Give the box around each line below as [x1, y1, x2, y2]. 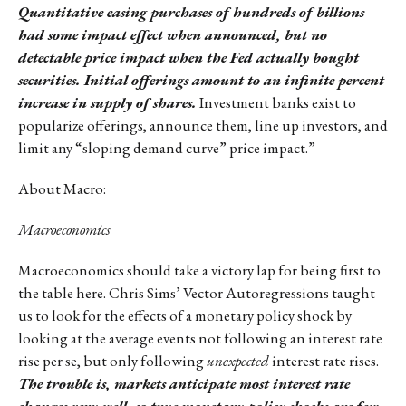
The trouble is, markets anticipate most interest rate [18, 372, 350, 393]
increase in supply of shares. [18, 92, 197, 112]
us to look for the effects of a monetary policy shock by [18, 304, 352, 325]
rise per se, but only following [18, 350, 207, 371]
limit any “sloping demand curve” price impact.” [18, 137, 315, 158]
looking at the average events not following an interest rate [18, 327, 382, 348]
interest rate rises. [272, 350, 379, 371]
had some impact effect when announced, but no [18, 24, 327, 44]
